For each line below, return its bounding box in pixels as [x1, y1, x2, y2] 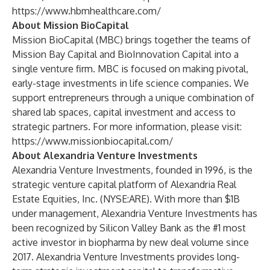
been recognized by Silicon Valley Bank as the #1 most [12, 222, 246, 234]
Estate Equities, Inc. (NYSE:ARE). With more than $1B [12, 193, 240, 205]
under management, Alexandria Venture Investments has [12, 207, 257, 219]
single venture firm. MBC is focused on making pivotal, [12, 63, 248, 75]
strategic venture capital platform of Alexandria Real [12, 178, 236, 190]
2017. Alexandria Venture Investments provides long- [12, 251, 240, 263]
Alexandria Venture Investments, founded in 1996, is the [12, 164, 253, 176]
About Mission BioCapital [12, 19, 129, 31]
